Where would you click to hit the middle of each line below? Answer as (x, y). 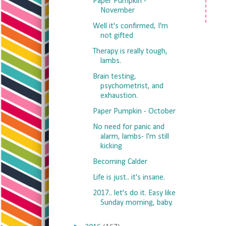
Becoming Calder (120, 162)
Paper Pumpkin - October (134, 111)
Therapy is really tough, (130, 51)
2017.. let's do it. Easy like (134, 193)
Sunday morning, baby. (136, 203)
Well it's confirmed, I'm (130, 26)
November (117, 11)
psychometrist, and (132, 86)
